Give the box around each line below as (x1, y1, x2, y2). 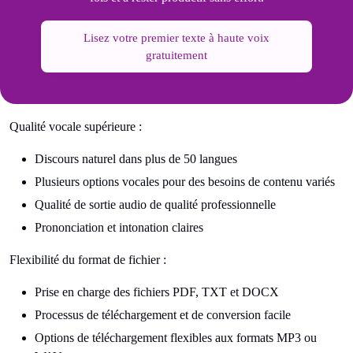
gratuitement (146, 49, 207, 62)
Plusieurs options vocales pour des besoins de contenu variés (35, 175, 335, 189)
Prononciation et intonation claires (35, 221, 203, 235)
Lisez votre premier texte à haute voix (84, 32, 269, 45)
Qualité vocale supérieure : (9, 120, 142, 134)
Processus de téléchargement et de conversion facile (35, 308, 291, 322)
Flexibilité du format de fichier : (9, 253, 166, 267)
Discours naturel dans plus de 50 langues (35, 152, 237, 166)
